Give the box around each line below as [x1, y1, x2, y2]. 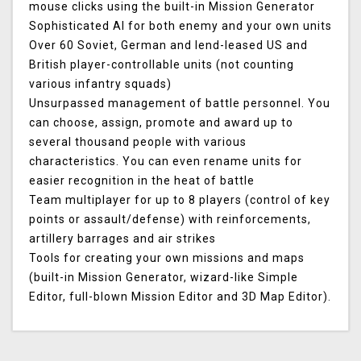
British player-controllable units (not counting [29, 58, 294, 72]
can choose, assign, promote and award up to [29, 116, 293, 130]
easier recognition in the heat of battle [29, 174, 255, 188]
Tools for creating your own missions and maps [29, 251, 305, 265]
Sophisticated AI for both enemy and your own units [29, 19, 332, 33]
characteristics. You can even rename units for [29, 155, 302, 168]
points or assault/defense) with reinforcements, [29, 213, 311, 226]
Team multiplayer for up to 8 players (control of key [29, 193, 330, 207]
